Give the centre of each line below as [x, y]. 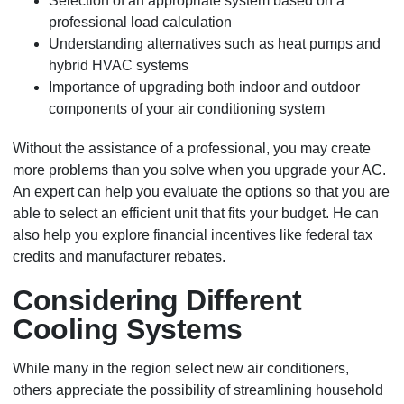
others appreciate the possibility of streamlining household [198, 390]
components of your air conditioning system [187, 109]
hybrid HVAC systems [119, 66]
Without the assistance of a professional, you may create [192, 149]
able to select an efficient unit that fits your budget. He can [196, 214]
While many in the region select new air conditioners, [181, 369]
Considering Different [157, 301]
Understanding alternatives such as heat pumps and [215, 44]
